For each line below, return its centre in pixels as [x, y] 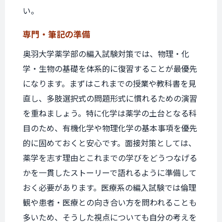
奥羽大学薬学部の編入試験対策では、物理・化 [106, 54]
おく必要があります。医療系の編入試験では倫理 [110, 187]
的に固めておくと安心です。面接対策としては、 [110, 143]
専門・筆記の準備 [56, 34]
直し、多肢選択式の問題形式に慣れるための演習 [110, 98]
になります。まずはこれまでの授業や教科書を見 [110, 83]
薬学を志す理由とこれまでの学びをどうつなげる [110, 158]
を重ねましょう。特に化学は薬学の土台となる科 [110, 113]
